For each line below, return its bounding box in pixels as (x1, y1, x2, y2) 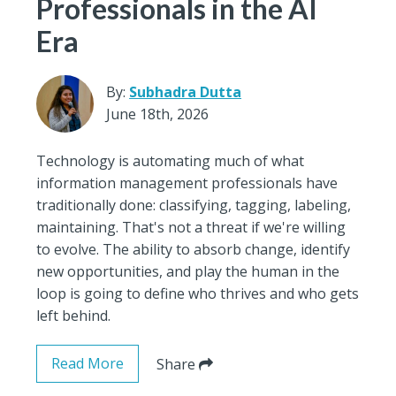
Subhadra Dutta (129, 82, 242, 103)
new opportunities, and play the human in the (36, 261, 340, 281)
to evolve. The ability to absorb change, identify (36, 239, 351, 259)
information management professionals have (36, 172, 339, 193)
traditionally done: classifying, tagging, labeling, (36, 194, 352, 215)
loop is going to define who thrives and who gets (36, 283, 360, 303)
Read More (51, 353, 125, 373)
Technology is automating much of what (36, 150, 305, 171)
